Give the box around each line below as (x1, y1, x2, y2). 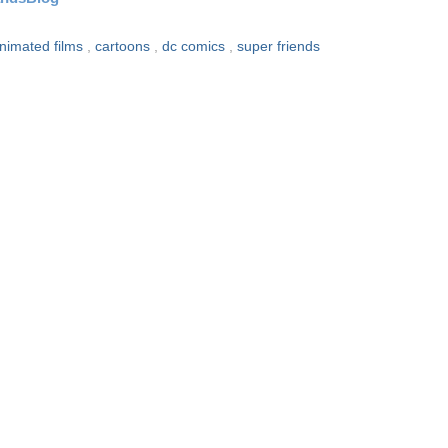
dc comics (162, 39, 229, 55)
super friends (237, 39, 320, 55)
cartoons (95, 39, 154, 55)
